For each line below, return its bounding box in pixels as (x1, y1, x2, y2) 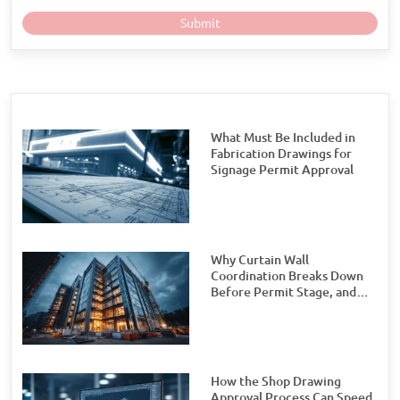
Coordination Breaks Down (211, 268, 363, 283)
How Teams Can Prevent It (211, 300, 360, 315)
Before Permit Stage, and (211, 284, 356, 299)
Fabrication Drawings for (211, 146, 352, 161)
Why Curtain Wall (211, 252, 309, 267)
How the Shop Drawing (211, 374, 341, 389)
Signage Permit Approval (211, 162, 354, 177)
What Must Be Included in (211, 129, 355, 145)
